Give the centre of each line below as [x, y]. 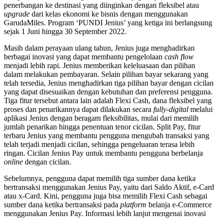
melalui [200, 109]
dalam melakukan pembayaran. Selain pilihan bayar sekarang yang [106, 74]
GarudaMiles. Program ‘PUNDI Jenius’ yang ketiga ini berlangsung [108, 22]
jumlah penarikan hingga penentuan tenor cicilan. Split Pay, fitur [102, 127]
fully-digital [171, 109]
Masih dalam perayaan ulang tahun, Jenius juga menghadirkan [99, 48]
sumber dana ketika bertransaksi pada [62, 204]
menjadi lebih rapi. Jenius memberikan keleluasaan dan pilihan [100, 65]
